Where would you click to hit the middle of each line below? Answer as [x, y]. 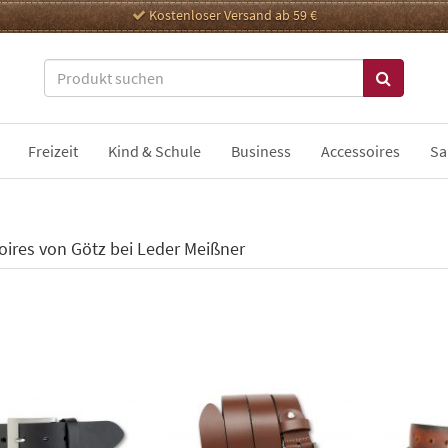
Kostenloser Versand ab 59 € [231, 15]
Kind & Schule [154, 151]
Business [261, 151]
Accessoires [360, 151]
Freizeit [53, 151]
